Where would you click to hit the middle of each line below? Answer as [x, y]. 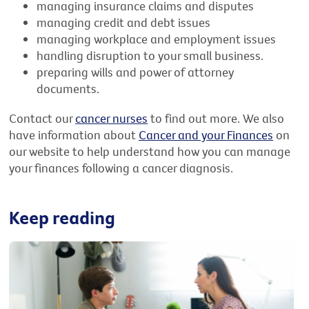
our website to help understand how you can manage [150, 151]
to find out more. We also [216, 118]
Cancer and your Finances [206, 134]
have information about [74, 134]
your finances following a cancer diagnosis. [121, 168]
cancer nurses [112, 118]
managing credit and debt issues [124, 23]
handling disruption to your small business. [150, 56]
